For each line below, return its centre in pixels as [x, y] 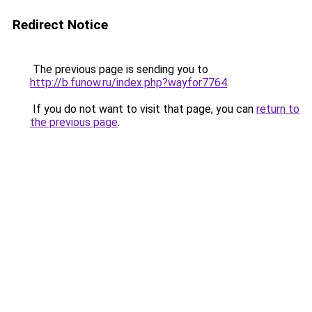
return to [278, 109]
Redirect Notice [60, 25]
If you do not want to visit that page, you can [143, 109]
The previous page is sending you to [119, 69]
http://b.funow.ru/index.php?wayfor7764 [128, 83]
